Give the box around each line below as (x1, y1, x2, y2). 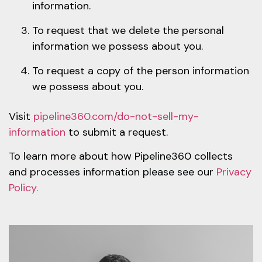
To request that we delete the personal (32, 23, 224, 37)
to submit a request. (65, 125, 168, 139)
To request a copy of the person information (32, 64, 249, 78)
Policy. (9, 181, 38, 195)
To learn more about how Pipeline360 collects (9, 149, 233, 164)
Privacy (216, 165, 251, 180)
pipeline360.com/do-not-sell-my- (33, 109, 199, 123)
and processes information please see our (9, 165, 216, 180)
